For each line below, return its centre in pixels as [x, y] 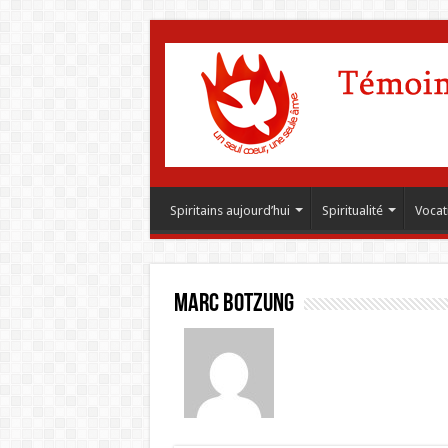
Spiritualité [352, 210]
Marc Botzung [233, 304]
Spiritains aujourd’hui [229, 210]
